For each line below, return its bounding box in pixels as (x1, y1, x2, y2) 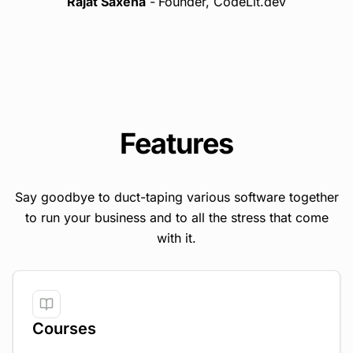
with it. (157, 230, 196, 246)
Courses (32, 319, 96, 338)
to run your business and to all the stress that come (24, 210, 329, 225)
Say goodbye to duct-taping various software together (14, 189, 339, 205)
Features (119, 126, 234, 161)
